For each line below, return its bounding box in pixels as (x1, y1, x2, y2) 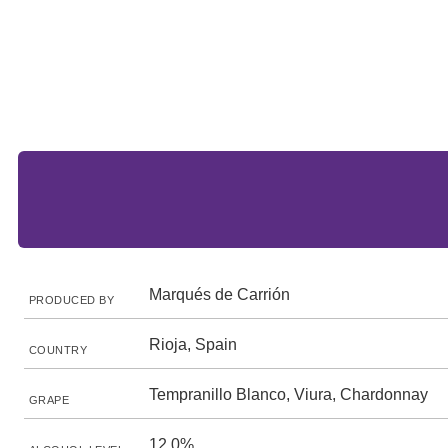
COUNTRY (29, 344, 88, 356)
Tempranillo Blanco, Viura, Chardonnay (149, 386, 428, 403)
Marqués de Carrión (149, 286, 290, 303)
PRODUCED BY (29, 294, 115, 306)
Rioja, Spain (149, 336, 237, 353)
